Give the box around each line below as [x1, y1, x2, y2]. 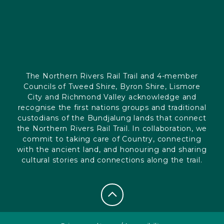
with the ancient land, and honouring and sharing [17, 144, 207, 154]
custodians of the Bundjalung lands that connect [17, 113, 206, 122]
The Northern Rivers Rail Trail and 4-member [25, 71, 198, 80]
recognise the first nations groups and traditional [17, 102, 206, 112]
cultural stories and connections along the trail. [21, 155, 202, 164]
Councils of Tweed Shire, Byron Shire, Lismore [23, 81, 200, 91]
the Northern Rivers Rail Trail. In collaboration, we [16, 123, 207, 133]
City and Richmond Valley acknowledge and [27, 92, 196, 101]
